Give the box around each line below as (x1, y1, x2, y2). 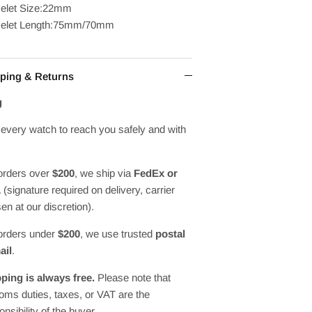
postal (155, 227, 185, 240)
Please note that (95, 271, 171, 283)
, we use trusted (80, 227, 155, 240)
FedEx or (134, 166, 178, 179)
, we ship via (75, 166, 134, 179)
